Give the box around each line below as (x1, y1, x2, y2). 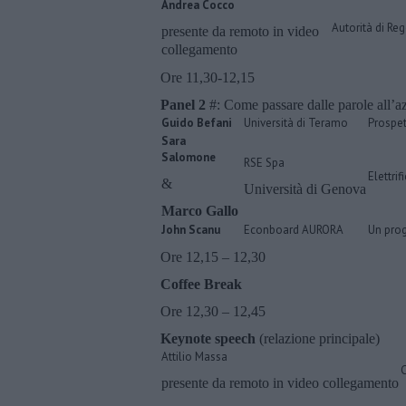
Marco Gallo (161, 202, 238, 218)
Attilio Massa (161, 348, 227, 364)
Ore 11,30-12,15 (160, 69, 255, 85)
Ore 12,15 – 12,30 (160, 248, 266, 265)
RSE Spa (244, 154, 285, 170)
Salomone (161, 149, 216, 165)
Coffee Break (160, 275, 242, 292)
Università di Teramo (244, 114, 348, 130)
